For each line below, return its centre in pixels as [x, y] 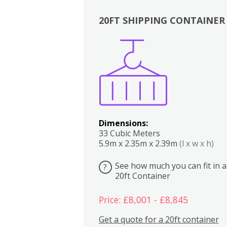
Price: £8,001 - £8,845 [143, 200]
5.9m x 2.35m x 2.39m [139, 143]
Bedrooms [194, 55]
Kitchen [174, 55]
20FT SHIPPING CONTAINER [162, 20]
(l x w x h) [196, 143]
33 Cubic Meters [129, 133]
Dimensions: [123, 123]
